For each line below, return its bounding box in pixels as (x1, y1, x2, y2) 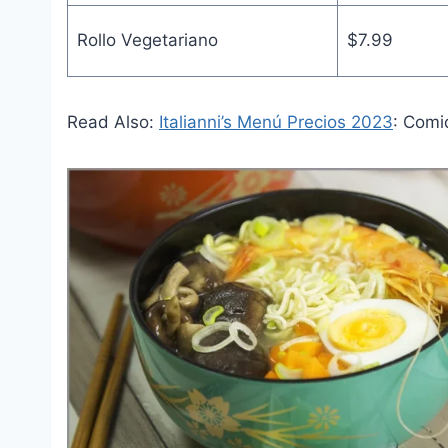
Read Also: (67, 111, 159, 132)
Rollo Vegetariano (76, 29, 218, 50)
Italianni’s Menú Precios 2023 (159, 111, 393, 132)
